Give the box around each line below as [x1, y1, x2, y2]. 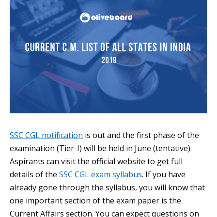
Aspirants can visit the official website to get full [10, 156, 183, 167]
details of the [10, 169, 59, 180]
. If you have [142, 169, 186, 180]
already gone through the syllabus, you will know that [10, 182, 205, 193]
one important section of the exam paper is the [10, 195, 181, 206]
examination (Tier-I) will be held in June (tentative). [10, 143, 192, 154]
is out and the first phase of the [83, 130, 199, 141]
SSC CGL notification [10, 130, 83, 141]
